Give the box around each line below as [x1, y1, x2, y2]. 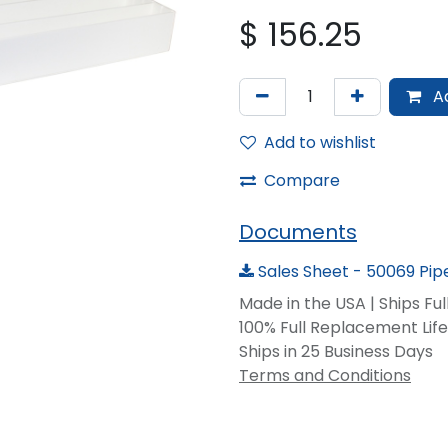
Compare [264, 169, 340, 192]
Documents [239, 218, 357, 246]
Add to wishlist [264, 131, 376, 154]
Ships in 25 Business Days [239, 340, 433, 363]
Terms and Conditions [239, 364, 411, 387]
